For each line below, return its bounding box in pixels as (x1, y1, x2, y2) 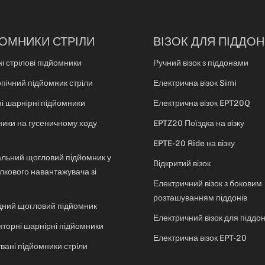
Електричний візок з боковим (153, 179, 262, 189)
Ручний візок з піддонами (153, 58, 248, 69)
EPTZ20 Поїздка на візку (153, 118, 244, 129)
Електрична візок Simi (153, 78, 237, 89)
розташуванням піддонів (153, 193, 247, 203)
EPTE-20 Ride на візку (153, 138, 235, 149)
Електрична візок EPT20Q (153, 98, 250, 109)
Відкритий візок (153, 159, 211, 169)
